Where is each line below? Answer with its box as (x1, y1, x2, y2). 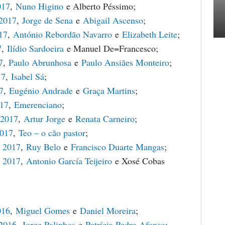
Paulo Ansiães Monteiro (81, 56, 169, 68)
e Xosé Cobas (112, 155, 165, 167)
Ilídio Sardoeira (7, 42, 64, 54)
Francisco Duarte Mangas (71, 141, 164, 153)
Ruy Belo (26, 141, 61, 153)
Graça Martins (83, 84, 135, 96)
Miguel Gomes (16, 204, 70, 216)
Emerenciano (14, 98, 62, 110)
